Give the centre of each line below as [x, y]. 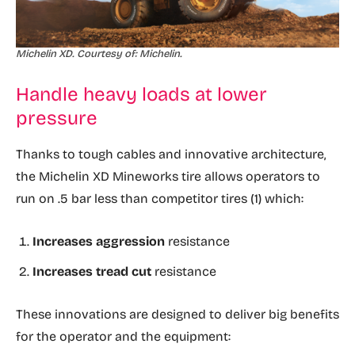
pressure [57, 118]
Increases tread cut [92, 272]
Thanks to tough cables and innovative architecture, [171, 155]
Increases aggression [99, 242]
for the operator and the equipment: [123, 337]
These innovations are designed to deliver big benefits [177, 315]
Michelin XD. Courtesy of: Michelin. [99, 54]
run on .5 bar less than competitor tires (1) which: [160, 199]
